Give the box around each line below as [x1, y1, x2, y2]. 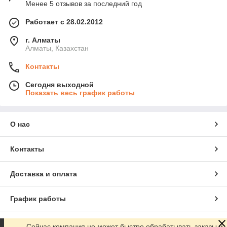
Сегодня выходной [25, 81, 94, 89]
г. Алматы [25, 36, 60, 45]
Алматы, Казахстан [25, 44, 89, 53]
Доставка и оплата [10, 170, 77, 178]
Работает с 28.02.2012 [25, 18, 103, 26]
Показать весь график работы [25, 89, 135, 97]
